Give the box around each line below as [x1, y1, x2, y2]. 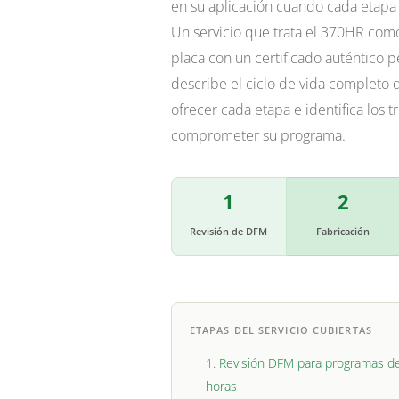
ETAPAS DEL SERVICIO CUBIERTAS [189, 323, 372, 338]
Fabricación [316, 224, 370, 239]
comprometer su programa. [170, 126, 346, 146]
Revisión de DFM [190, 224, 268, 239]
